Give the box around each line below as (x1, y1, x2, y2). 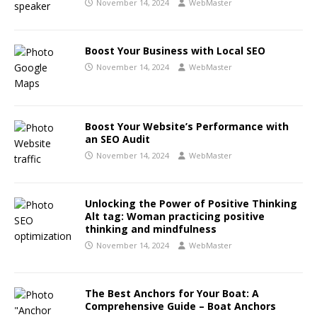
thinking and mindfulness (85, 222, 217, 236)
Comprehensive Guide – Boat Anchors (85, 299, 276, 313)
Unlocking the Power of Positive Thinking (85, 197, 297, 210)
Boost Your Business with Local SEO (85, 44, 265, 57)
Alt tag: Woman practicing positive (85, 209, 265, 223)
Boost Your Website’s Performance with (85, 120, 289, 133)
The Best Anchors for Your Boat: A (85, 287, 259, 300)
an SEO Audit (85, 132, 150, 146)
